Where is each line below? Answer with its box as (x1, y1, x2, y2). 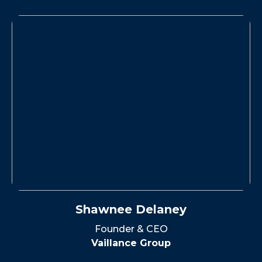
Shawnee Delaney (75, 202, 187, 217)
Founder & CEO (94, 223, 168, 235)
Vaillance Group (91, 237, 171, 249)
